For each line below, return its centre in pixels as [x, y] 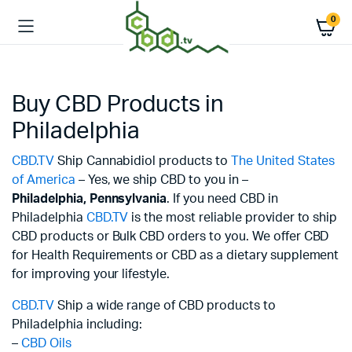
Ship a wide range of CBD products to [165, 306]
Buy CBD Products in [118, 105]
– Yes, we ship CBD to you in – [163, 180]
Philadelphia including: [77, 324]
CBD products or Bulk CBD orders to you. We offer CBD [170, 236]
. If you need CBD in [222, 199]
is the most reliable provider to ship [233, 218]
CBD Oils [46, 343]
